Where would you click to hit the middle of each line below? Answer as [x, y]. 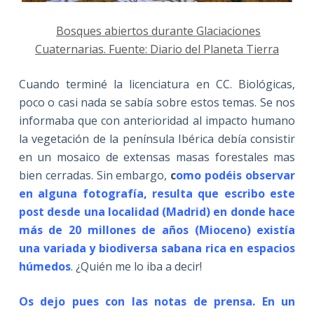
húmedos [45, 267]
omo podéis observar [236, 176]
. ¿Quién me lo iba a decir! [136, 267]
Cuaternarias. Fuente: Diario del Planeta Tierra [157, 49]
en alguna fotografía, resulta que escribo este [157, 194]
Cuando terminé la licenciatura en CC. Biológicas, [157, 84]
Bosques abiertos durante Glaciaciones [158, 31]
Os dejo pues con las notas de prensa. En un [157, 302]
